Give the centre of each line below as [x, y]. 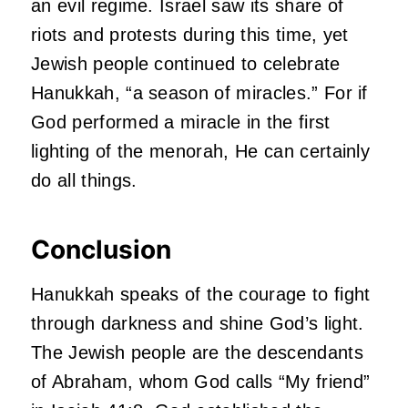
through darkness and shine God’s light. [198, 324]
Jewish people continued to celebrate [186, 64]
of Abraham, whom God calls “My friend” [201, 382]
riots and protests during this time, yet [190, 35]
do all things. [84, 181]
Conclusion [101, 250]
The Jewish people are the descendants [197, 353]
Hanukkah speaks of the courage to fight [201, 295]
